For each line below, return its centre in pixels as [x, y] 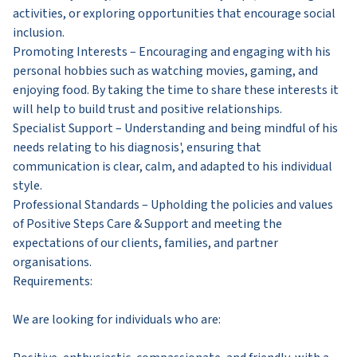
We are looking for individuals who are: [117, 319]
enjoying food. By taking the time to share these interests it [176, 90]
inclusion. [39, 32]
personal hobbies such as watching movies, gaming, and [165, 71]
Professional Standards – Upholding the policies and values [173, 204]
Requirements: [53, 281]
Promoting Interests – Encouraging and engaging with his [172, 51]
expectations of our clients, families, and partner [145, 243]
